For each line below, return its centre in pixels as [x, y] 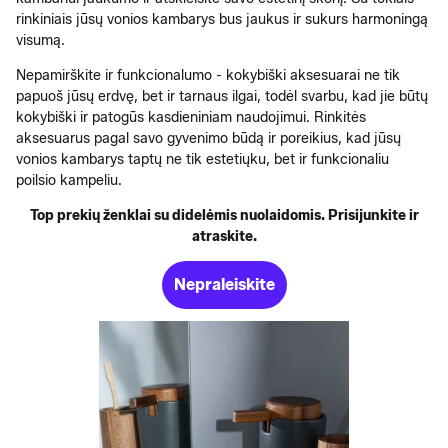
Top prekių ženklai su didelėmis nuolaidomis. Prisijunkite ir [224, 215]
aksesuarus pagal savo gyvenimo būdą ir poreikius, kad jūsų [208, 138]
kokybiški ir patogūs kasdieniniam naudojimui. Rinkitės [191, 117]
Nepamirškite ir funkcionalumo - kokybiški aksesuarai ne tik [208, 75]
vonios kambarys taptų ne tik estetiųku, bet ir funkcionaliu [202, 159]
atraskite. [224, 236]
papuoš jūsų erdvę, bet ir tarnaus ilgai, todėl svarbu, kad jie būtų [222, 96]
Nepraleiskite [224, 284]
